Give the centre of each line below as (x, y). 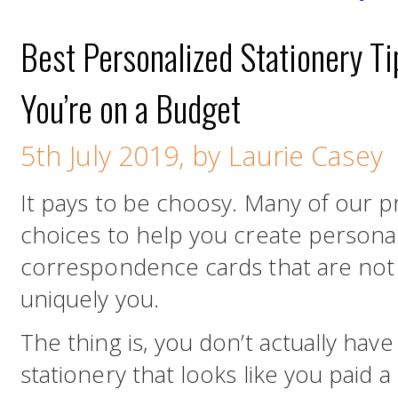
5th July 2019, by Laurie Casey (202, 155)
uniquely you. (90, 298)
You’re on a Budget (131, 107)
